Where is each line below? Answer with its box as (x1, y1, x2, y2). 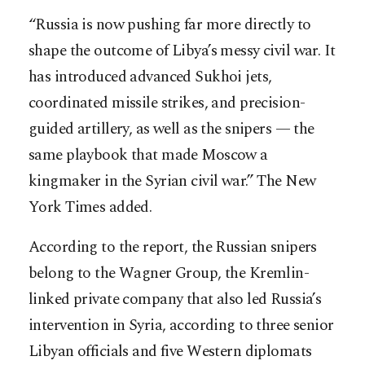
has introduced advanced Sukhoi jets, (29, 65, 272, 90)
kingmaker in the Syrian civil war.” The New (29, 169, 316, 194)
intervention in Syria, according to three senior (29, 314, 334, 338)
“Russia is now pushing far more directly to (29, 13, 311, 37)
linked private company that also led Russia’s (29, 288, 322, 312)
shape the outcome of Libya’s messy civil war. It (29, 39, 336, 64)
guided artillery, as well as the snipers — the (29, 117, 314, 142)
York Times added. (29, 196, 152, 220)
